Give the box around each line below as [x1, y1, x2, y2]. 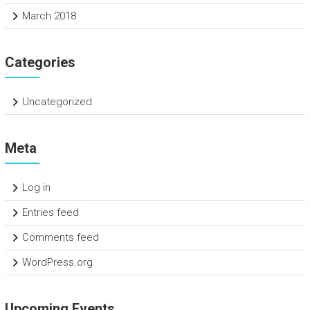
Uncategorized [21, 95, 92, 108]
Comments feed [21, 230, 99, 244]
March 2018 [21, 9, 76, 22]
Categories [4, 53, 75, 71]
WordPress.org [21, 255, 93, 268]
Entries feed [21, 206, 79, 219]
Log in [21, 181, 51, 194]
